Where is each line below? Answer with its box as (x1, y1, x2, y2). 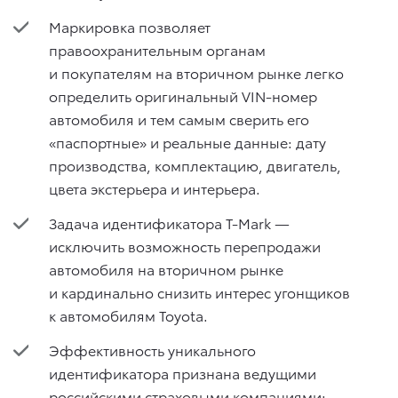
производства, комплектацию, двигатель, (49, 154, 341, 175)
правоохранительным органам (49, 38, 266, 60)
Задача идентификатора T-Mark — (49, 212, 290, 233)
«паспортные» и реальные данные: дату (49, 131, 326, 152)
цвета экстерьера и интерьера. (49, 177, 260, 198)
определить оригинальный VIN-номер (49, 84, 317, 106)
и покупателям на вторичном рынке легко (49, 61, 344, 83)
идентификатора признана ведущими (49, 362, 316, 384)
